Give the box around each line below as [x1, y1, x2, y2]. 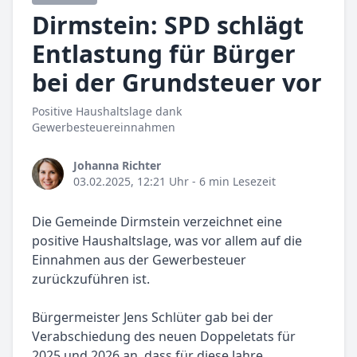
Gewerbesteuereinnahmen [32, 119, 175, 135]
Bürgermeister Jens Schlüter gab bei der [32, 308, 273, 326]
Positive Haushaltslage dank [32, 103, 182, 119]
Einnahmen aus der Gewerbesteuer [32, 250, 246, 269]
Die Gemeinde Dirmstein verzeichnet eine [32, 212, 282, 230]
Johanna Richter [73, 157, 161, 173]
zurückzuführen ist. [32, 269, 150, 288]
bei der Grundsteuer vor [32, 65, 322, 99]
